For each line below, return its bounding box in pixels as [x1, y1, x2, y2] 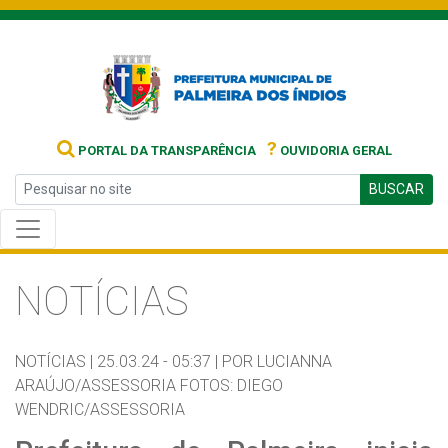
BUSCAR [369, 181, 424, 197]
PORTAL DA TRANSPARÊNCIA [74, 143, 256, 158]
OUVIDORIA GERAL [276, 143, 392, 158]
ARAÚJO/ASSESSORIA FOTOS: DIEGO [15, 376, 283, 395]
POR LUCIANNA [222, 352, 332, 371]
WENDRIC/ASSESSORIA [15, 400, 185, 419]
